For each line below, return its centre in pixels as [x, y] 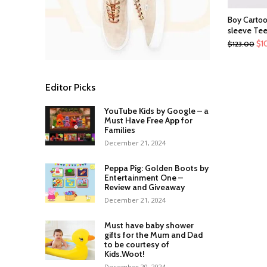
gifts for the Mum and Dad [153, 235]
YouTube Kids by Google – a [156, 111]
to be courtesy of [136, 244]
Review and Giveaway [144, 187]
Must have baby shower [149, 225]
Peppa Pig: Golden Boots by [156, 168]
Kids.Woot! [124, 254]
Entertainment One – [143, 177]
